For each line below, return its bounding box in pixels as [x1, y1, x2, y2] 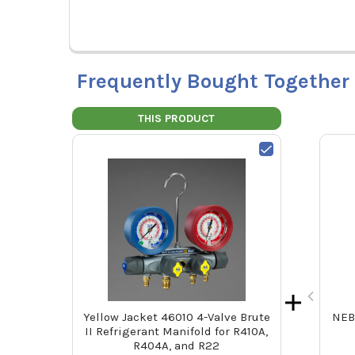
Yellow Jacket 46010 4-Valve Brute [82, 310, 270, 325]
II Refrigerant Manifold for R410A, [85, 324, 269, 339]
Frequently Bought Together [76, 69, 349, 94]
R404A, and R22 [133, 338, 220, 353]
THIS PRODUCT [138, 112, 216, 126]
